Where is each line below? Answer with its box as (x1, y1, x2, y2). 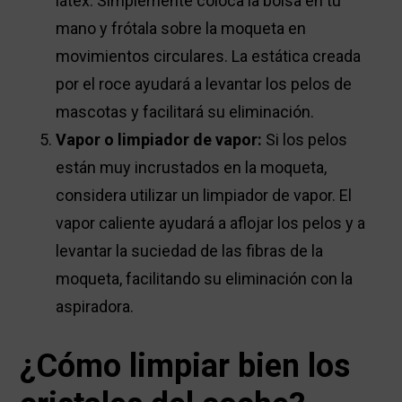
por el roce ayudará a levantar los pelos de (56, 74, 353, 94)
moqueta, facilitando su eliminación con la (56, 269, 354, 289)
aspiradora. (56, 297, 135, 317)
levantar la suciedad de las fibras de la (56, 241, 324, 261)
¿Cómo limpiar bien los (20, 347, 351, 386)
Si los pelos (262, 130, 348, 150)
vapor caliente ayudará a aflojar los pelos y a (56, 214, 366, 233)
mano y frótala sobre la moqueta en (56, 19, 307, 39)
